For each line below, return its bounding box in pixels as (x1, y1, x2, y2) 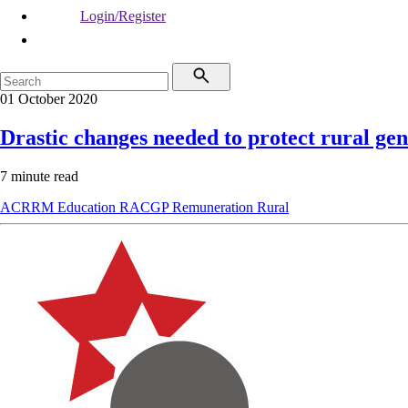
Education (57, 199, 119, 215)
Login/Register (80, 8, 166, 24)
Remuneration (172, 199, 257, 215)
